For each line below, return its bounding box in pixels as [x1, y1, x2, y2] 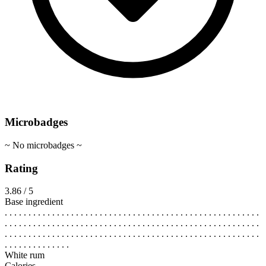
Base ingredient [5, 197, 63, 207]
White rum [5, 250, 45, 261]
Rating [5, 161, 38, 175]
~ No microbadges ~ [5, 140, 82, 150]
